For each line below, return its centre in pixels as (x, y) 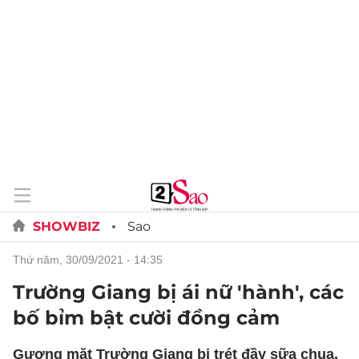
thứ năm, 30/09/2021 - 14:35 (91, 260)
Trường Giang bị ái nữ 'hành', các (178, 292)
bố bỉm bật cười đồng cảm (146, 318)
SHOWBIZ (67, 226)
